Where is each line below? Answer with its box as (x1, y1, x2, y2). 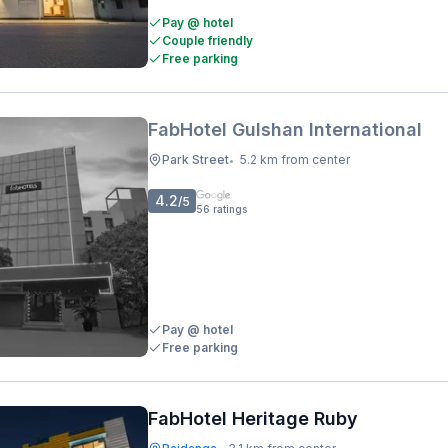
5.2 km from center (240, 152, 350, 167)
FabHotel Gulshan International (148, 119, 422, 140)
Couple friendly (162, 33, 253, 48)
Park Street (162, 152, 229, 167)
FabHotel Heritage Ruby (148, 408, 358, 429)
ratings (213, 203, 247, 215)
